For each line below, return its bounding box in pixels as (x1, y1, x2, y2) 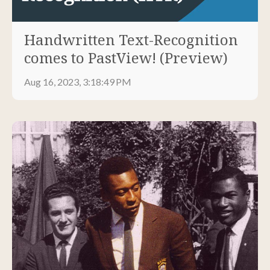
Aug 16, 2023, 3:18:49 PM (24, 75, 131, 87)
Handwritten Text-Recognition (24, 29, 238, 49)
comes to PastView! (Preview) (24, 47, 228, 67)
